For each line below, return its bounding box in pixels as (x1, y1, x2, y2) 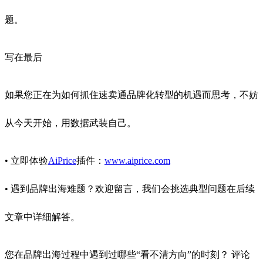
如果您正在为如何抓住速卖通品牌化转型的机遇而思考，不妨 (5, 90, 258, 100)
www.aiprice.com (104, 156, 170, 166)
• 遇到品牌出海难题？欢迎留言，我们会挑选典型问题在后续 (5, 184, 255, 194)
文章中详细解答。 (5, 212, 80, 222)
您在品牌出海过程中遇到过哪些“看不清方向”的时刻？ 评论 (5, 249, 250, 260)
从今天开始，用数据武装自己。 (5, 118, 136, 129)
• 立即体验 (5, 156, 48, 166)
